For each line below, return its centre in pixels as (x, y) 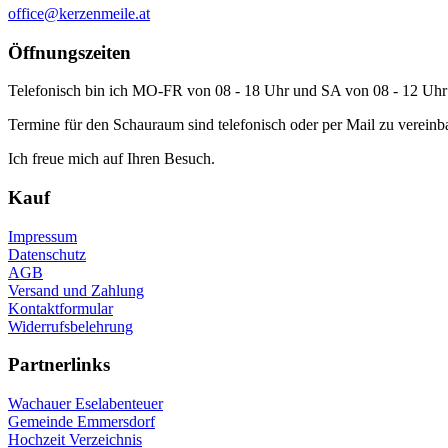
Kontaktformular (60, 308)
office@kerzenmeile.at (79, 13)
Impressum (42, 236)
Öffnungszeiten (69, 52)
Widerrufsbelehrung (70, 326)
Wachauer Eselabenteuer (85, 404)
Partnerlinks (59, 365)
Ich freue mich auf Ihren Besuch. (111, 159)
